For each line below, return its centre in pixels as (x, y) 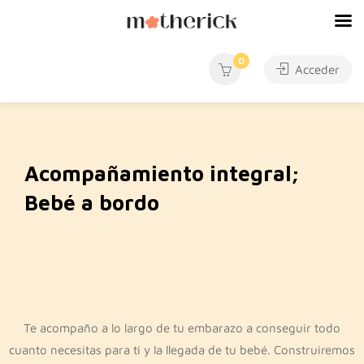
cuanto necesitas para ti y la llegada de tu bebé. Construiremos (182, 350)
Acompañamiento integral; (161, 173)
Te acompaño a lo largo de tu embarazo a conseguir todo (182, 328)
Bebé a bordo (92, 202)
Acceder (316, 69)
